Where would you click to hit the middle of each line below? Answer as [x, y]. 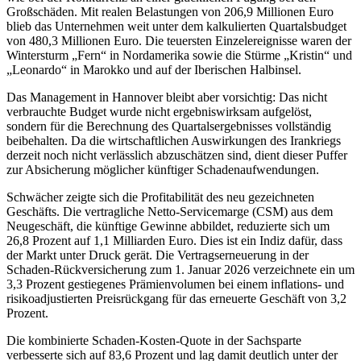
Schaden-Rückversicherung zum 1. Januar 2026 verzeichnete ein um [180, 270]
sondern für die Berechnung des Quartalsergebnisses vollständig [169, 127]
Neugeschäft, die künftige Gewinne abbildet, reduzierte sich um [168, 226]
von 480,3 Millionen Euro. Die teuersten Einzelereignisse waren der [179, 41]
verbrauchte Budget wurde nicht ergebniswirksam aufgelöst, [159, 112]
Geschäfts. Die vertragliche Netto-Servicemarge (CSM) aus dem [170, 212]
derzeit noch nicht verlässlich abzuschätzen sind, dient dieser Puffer [177, 156]
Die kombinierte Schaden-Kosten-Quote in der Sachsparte [154, 341]
